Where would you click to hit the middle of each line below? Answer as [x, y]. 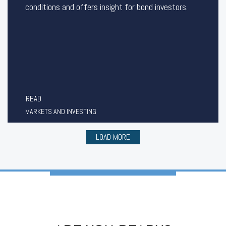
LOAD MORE [113, 137]
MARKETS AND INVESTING [61, 111]
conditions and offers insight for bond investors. [106, 7]
